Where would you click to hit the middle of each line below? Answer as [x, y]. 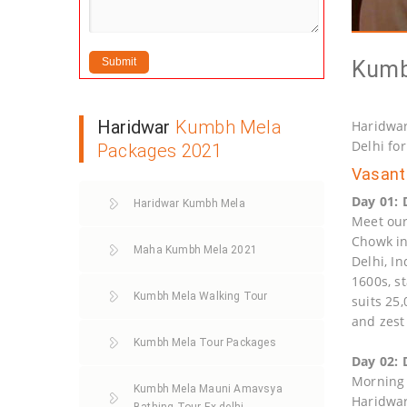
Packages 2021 [160, 151]
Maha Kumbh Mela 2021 [195, 250]
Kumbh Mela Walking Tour [201, 296]
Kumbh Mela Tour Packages [205, 342]
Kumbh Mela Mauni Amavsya [208, 389]
